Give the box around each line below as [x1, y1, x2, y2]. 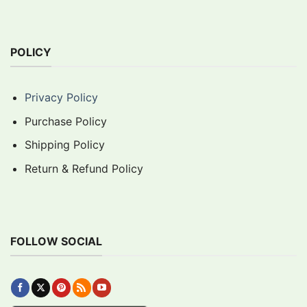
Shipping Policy [24, 138, 105, 152]
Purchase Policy [24, 114, 107, 128]
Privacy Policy [24, 90, 98, 105]
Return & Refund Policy [24, 162, 143, 176]
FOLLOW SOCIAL [10, 234, 102, 248]
